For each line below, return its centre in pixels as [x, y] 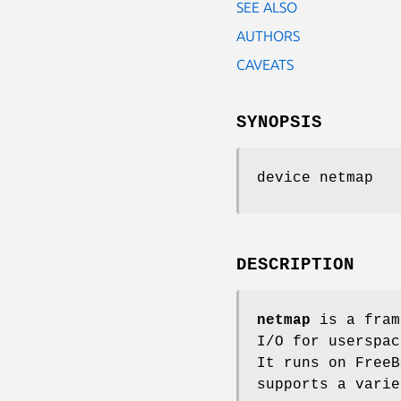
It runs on [306, 363]
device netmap [315, 178]
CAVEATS [265, 64]
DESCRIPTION [295, 264]
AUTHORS [268, 35]
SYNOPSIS [279, 122]
